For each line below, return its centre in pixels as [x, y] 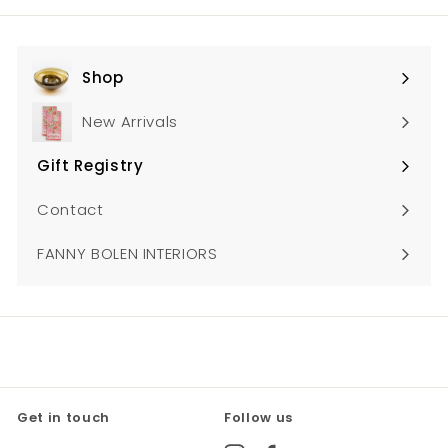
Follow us [258, 418]
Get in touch [63, 418]
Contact [70, 210]
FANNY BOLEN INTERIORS [127, 254]
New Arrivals [130, 122]
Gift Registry [90, 166]
